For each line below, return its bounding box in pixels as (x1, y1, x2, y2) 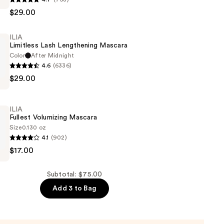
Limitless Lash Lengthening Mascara (9, 42, 128, 49)
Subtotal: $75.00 (46, 171, 102, 178)
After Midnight (31, 52, 74, 59)
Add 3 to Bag (52, 185, 97, 192)
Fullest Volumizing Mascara (9, 114, 97, 121)
